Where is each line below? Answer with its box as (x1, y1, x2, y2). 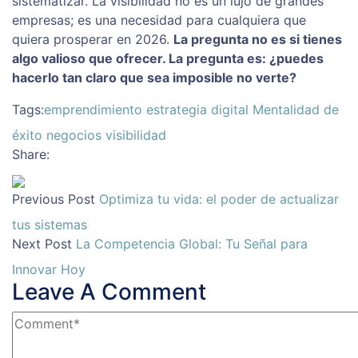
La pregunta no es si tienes (173, 31, 342, 48)
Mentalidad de (253, 101, 339, 118)
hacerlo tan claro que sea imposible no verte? (12, 70, 296, 86)
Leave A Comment (12, 278, 206, 306)
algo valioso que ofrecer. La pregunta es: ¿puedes (12, 50, 324, 67)
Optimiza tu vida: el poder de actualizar (99, 191, 339, 208)
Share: (12, 146, 50, 163)
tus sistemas (12, 217, 87, 233)
